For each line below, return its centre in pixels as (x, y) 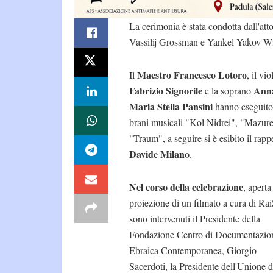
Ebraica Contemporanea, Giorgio (193, 250)
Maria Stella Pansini (172, 107)
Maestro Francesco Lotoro (192, 75)
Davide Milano (159, 154)
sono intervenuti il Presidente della (195, 219)
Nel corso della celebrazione (186, 187)
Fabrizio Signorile (167, 91)
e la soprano (228, 91)
